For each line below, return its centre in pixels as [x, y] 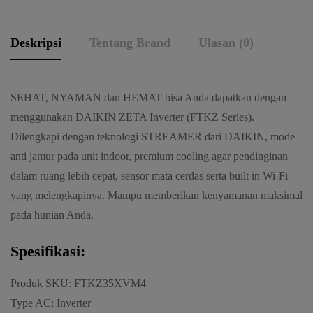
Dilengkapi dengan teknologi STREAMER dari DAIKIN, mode [153, 137]
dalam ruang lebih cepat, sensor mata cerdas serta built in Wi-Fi [149, 176]
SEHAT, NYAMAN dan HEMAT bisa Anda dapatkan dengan [148, 98]
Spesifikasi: [48, 252]
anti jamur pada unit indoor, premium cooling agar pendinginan [149, 156]
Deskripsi [36, 43]
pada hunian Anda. [52, 215]
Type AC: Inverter [51, 303]
